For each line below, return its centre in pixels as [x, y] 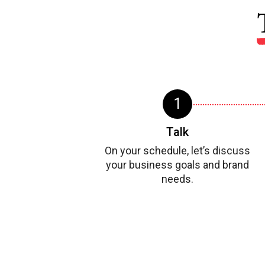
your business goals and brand [177, 165]
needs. [177, 179]
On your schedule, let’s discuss [177, 151]
